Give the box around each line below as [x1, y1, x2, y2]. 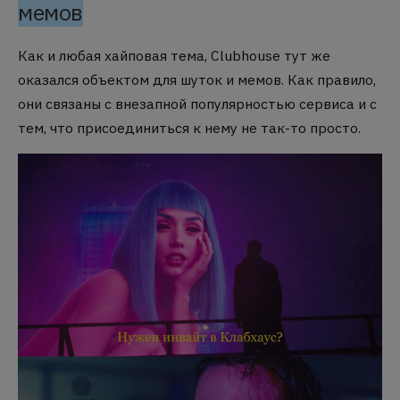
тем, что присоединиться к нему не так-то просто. [18, 118, 361, 137]
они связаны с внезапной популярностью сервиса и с [18, 94, 377, 112]
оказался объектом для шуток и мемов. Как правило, [18, 70, 376, 88]
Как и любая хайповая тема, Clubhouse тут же [18, 46, 330, 64]
